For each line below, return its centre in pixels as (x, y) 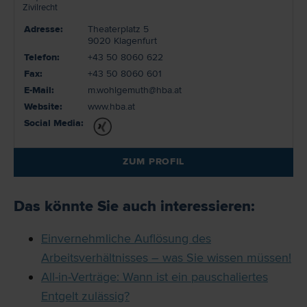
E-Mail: (39, 90)
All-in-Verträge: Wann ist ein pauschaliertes (155, 277)
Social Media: (54, 123)
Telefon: (42, 58)
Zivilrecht (40, 8)
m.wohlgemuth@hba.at (135, 90)
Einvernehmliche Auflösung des (126, 239)
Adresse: (44, 29)
